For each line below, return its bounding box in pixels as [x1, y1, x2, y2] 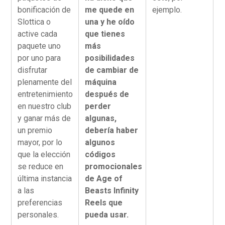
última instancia [18, 174, 72, 183]
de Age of [85, 174, 123, 183]
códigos [85, 150, 116, 159]
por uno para [18, 53, 61, 63]
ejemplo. [152, 5, 182, 15]
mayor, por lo [18, 138, 63, 147]
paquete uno [18, 41, 61, 51]
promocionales [85, 162, 143, 171]
